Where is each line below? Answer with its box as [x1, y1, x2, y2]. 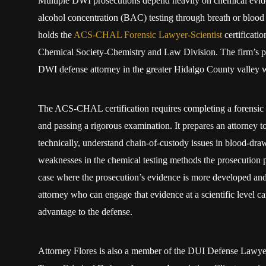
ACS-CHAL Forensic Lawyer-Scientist [73, 29, 222, 40]
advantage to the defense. [37, 207, 132, 217]
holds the [37, 29, 74, 40]
